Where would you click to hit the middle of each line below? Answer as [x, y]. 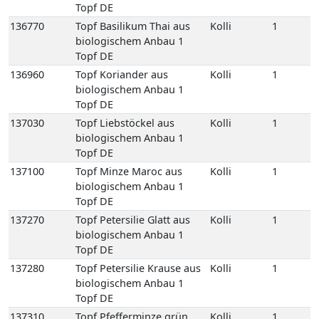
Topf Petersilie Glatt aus [133, 11]
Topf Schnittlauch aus [127, 253]
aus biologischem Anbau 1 [140, 123]
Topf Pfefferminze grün [132, 108]
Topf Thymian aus [118, 302]
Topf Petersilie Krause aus [138, 60]
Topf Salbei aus [112, 205]
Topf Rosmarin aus [121, 157]
